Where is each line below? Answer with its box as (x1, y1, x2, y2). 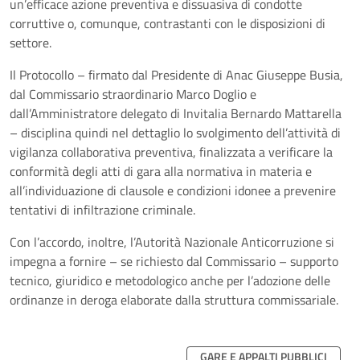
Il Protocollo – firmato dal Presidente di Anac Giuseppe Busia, (10, 65, 343, 84)
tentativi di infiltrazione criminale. (10, 200, 195, 219)
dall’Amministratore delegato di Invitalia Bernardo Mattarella (10, 104, 342, 123)
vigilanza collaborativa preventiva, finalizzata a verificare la (10, 142, 333, 162)
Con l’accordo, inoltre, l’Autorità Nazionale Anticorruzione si (10, 232, 334, 252)
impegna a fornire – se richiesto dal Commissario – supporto (10, 252, 338, 271)
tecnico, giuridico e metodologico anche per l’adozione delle (10, 271, 330, 290)
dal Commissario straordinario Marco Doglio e (10, 84, 256, 104)
